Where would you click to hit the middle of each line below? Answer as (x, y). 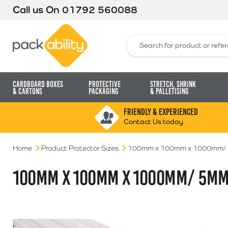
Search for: (144, 38)
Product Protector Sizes (80, 148)
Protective (104, 84)
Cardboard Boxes (38, 84)
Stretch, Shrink (173, 84)
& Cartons (27, 91)
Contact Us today (153, 122)
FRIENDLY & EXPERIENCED (161, 112)
